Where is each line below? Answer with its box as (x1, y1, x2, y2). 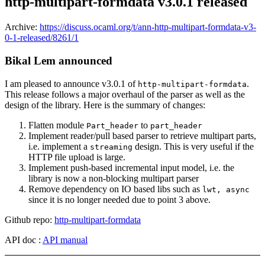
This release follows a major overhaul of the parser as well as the (5, 89, 245, 99)
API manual (43, 234, 88, 245)
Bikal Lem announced (5, 54, 112, 67)
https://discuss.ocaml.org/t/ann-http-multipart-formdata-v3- (40, 22, 256, 33)
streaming (90, 142, 132, 151)
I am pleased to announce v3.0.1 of (5, 78, 138, 89)
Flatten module (28, 119, 86, 130)
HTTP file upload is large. (28, 151, 125, 162)
